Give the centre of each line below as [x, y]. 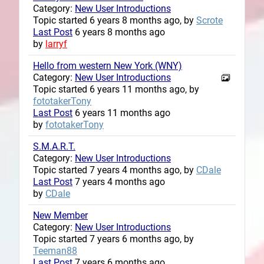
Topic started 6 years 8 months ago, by [115, 20]
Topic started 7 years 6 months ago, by [113, 239]
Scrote [209, 20]
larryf [56, 44]
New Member [60, 215]
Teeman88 [55, 250]
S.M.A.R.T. [54, 146]
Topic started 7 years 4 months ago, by [115, 170]
